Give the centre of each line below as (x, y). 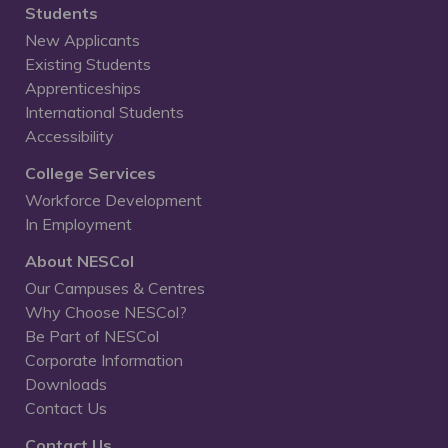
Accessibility (69, 136)
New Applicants (82, 40)
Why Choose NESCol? (106, 312)
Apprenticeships (83, 88)
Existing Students (88, 64)
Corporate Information (104, 360)
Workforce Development (113, 200)
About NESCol (79, 261)
